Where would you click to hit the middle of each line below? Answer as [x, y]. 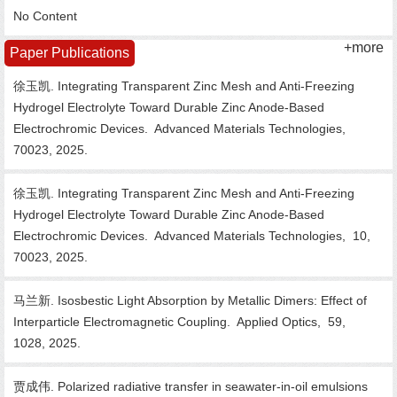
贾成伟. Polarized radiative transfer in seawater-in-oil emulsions [191, 386]
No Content [45, 16]
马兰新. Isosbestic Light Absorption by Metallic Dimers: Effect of [190, 300]
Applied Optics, [279, 322]
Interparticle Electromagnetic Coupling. [124, 322]
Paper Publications [70, 53]
